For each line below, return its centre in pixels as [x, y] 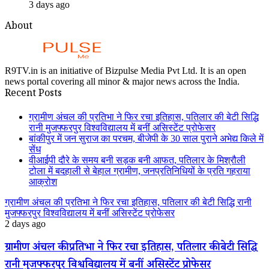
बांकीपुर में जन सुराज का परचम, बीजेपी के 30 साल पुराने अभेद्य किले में [146, 138]
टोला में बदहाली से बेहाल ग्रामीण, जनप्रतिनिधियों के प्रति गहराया [140, 171]
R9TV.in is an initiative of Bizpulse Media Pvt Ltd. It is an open [125, 70]
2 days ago [25, 223]
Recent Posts [33, 94]
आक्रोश [43, 181]
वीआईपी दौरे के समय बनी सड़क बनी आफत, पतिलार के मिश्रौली [137, 160]
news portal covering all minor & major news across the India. [122, 81]
